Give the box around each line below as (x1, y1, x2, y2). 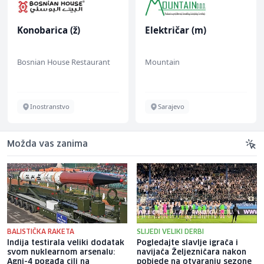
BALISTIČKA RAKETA (7, 228, 74, 235)
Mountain (145, 56, 180, 67)
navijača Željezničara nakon (137, 248, 246, 256)
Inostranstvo (30, 101, 70, 111)
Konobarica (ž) (17, 24, 80, 36)
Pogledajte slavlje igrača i (137, 239, 238, 247)
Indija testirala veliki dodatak (7, 239, 124, 247)
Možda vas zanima (7, 140, 88, 148)
